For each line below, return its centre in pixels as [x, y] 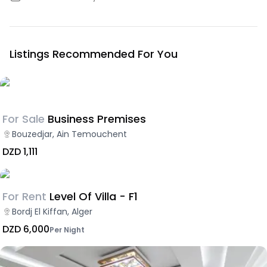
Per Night [67, 230]
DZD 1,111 [20, 152]
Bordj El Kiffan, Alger [52, 212]
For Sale [24, 119]
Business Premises [97, 119]
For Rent [24, 196]
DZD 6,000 [26, 229]
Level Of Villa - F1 [94, 196]
